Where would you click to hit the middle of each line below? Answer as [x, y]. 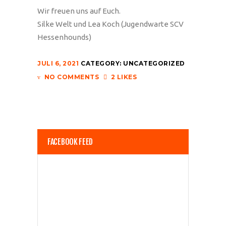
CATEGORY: [102, 63]
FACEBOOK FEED [70, 142]
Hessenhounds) [64, 37]
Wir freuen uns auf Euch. [79, 11]
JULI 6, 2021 [58, 63]
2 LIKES [124, 77]
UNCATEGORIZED [154, 63]
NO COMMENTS [71, 77]
